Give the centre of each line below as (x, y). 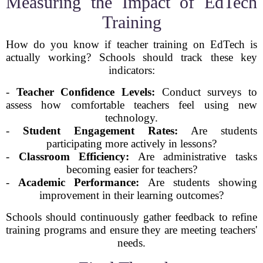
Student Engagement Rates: (100, 131)
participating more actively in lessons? (131, 144)
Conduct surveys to (206, 92)
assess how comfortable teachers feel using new (131, 105)
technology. (131, 118)
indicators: (131, 70)
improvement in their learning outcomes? (131, 195)
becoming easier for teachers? (131, 169)
